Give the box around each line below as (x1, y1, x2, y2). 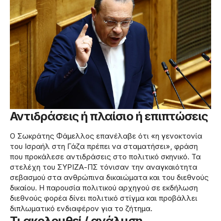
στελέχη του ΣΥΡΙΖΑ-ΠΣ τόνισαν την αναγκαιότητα (10, 162, 197, 172)
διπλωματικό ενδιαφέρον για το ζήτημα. (10, 204, 152, 214)
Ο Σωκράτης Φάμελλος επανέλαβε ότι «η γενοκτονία (10, 131, 202, 141)
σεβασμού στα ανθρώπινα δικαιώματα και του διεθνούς (10, 173, 209, 183)
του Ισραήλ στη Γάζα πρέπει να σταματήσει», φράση (10, 142, 198, 151)
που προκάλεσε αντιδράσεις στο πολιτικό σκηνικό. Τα (10, 152, 201, 162)
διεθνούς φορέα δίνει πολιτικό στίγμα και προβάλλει (10, 193, 197, 203)
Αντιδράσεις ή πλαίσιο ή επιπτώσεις (10, 109, 208, 123)
